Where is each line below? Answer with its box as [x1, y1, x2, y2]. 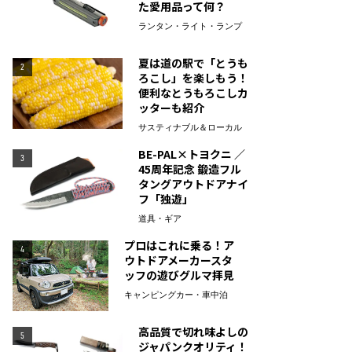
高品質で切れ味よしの [138, 324, 248, 339]
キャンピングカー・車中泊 [123, 291, 228, 299]
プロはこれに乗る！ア [123, 237, 234, 253]
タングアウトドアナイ [138, 176, 248, 192]
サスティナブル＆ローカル [138, 123, 242, 132]
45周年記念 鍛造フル [138, 161, 241, 177]
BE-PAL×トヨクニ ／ [138, 146, 245, 162]
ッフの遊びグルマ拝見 [123, 267, 234, 283]
